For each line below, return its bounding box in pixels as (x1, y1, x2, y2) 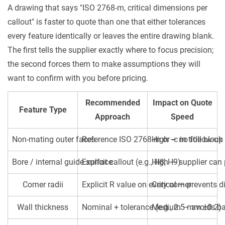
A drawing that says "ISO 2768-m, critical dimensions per (8, 3, 207, 13)
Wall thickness (17, 202, 68, 212)
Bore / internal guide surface (12, 157, 113, 167)
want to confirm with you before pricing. (8, 73, 148, 83)
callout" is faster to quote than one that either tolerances (8, 17, 205, 27)
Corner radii (22, 180, 63, 189)
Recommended (85, 98, 140, 107)
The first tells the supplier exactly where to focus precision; (8, 45, 213, 55)
